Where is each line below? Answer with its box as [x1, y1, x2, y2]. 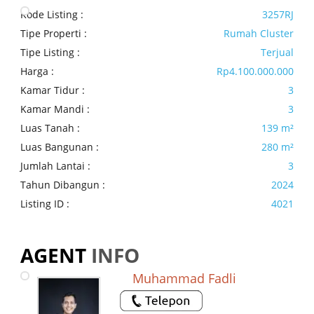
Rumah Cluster [224, 27, 294, 41]
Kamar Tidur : [20, 83, 85, 97]
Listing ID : [20, 197, 69, 211]
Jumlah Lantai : [20, 159, 90, 173]
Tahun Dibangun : [20, 178, 105, 192]
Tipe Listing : [20, 46, 80, 60]
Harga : [20, 64, 54, 78]
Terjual [261, 46, 294, 60]
